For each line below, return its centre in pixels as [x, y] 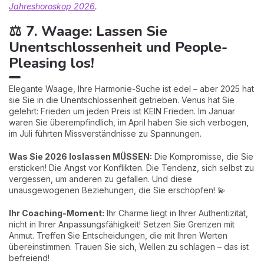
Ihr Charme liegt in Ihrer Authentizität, [176, 213]
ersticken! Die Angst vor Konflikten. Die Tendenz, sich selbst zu [131, 167]
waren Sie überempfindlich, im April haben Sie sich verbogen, [129, 122]
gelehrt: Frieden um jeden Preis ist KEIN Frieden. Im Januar [122, 111]
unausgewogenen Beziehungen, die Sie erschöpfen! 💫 [117, 190]
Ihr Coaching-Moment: [57, 213]
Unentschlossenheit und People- [118, 47]
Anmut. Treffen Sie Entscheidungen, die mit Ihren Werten [118, 235]
